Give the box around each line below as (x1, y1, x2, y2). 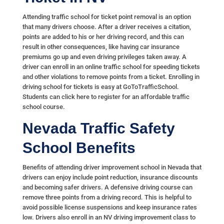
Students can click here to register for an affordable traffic (22, 93, 189, 101)
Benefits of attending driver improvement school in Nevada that (22, 163, 201, 171)
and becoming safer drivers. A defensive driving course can (22, 183, 192, 191)
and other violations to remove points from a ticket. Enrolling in (22, 73, 199, 81)
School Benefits (22, 139, 135, 156)
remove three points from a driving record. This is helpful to (22, 193, 191, 201)
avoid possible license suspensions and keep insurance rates (22, 203, 197, 211)
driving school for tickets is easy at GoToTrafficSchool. (22, 83, 179, 91)
